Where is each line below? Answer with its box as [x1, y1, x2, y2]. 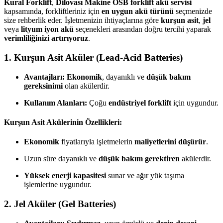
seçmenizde [174, 7, 212, 16]
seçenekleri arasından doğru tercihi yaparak [74, 25, 211, 34]
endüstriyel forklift [109, 98, 171, 107]
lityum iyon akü [21, 25, 74, 34]
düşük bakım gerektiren [99, 154, 180, 163]
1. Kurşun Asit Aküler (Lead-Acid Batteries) [4, 52, 183, 63]
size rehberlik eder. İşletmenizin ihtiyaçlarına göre [4, 16, 161, 25]
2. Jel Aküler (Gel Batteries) [4, 198, 116, 209]
